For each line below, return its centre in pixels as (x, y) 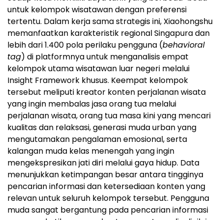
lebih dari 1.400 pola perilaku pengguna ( (85, 45)
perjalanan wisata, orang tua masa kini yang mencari (109, 115)
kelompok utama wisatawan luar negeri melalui (98, 68)
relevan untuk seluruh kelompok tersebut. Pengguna (108, 198)
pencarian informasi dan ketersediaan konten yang (106, 186)
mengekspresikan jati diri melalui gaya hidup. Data (103, 163)
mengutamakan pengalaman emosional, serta (97, 139)
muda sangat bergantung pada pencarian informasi (108, 210)
